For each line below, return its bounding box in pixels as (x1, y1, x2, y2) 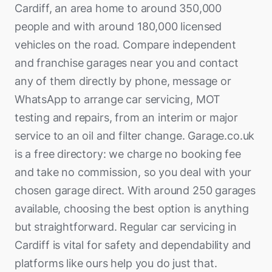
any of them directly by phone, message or (15, 75, 231, 87)
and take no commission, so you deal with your (15, 166, 251, 178)
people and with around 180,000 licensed (15, 20, 222, 33)
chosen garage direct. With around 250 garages (15, 184, 256, 197)
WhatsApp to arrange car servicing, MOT (15, 93, 221, 106)
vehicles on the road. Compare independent (15, 38, 236, 51)
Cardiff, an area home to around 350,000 (15, 2, 222, 15)
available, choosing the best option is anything (15, 202, 249, 215)
